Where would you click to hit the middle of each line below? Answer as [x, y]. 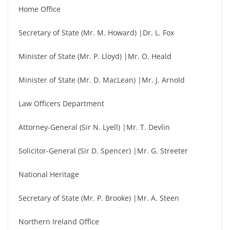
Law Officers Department [61, 103]
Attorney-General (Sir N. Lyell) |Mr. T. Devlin [94, 127]
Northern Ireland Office [59, 222]
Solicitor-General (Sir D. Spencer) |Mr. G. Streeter [103, 151]
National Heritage [49, 174]
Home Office [40, 9]
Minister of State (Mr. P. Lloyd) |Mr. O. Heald [95, 56]
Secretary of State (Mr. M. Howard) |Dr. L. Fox [96, 33]
